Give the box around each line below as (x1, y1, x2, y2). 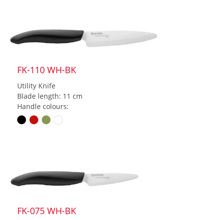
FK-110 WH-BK (17, 63, 76, 76)
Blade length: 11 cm (17, 91, 82, 101)
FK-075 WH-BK (17, 205, 76, 217)
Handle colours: (17, 101, 69, 111)
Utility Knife (17, 81, 55, 90)
